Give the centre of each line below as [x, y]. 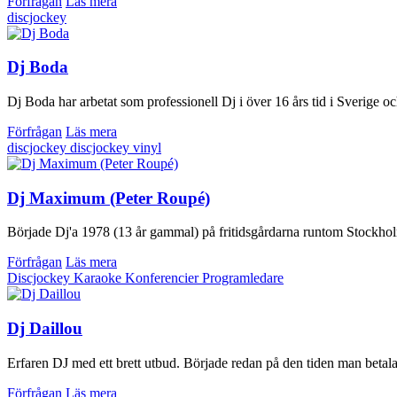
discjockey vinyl [116, 148]
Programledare [243, 278]
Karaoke [99, 278]
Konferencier [163, 278]
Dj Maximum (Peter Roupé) [109, 198]
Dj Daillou [45, 329]
